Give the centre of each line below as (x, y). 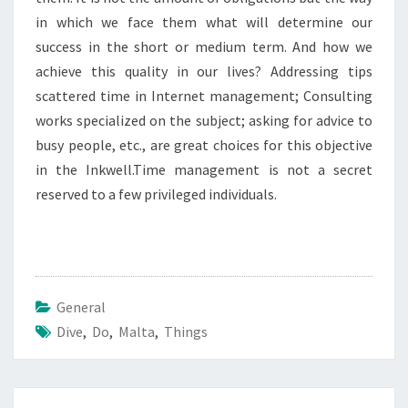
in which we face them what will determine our (204, 22)
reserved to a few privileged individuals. (156, 194)
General (81, 307)
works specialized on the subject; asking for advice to (204, 120)
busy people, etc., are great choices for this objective (204, 145)
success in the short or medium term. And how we (204, 46)
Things (186, 331)
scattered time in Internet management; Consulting (204, 96)
